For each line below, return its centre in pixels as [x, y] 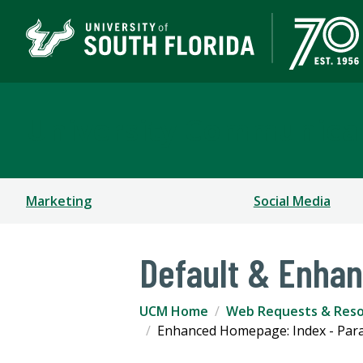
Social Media [292, 201]
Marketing [59, 201]
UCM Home [174, 312]
